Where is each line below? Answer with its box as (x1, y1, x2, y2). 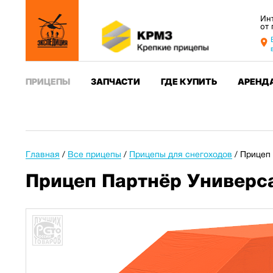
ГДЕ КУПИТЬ (160, 76, 217, 87)
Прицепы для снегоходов (129, 149, 232, 159)
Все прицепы (68, 149, 121, 159)
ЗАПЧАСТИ (90, 76, 140, 87)
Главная (26, 149, 60, 159)
